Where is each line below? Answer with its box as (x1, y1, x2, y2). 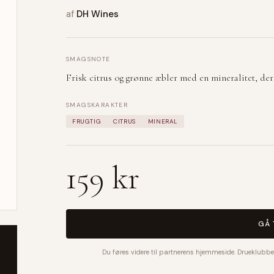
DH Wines (76, 7, 119, 20)
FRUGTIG (72, 117, 102, 125)
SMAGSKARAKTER (66, 100, 128, 109)
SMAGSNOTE (66, 54, 111, 63)
